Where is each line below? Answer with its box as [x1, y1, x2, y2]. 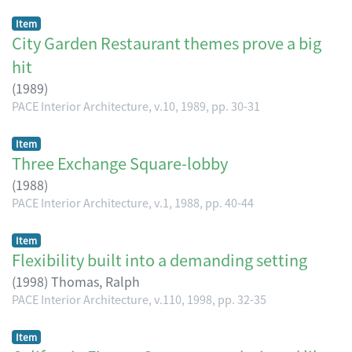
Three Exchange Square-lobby [12, 151, 228, 174]
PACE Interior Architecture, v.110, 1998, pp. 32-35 [12, 290, 266, 307]
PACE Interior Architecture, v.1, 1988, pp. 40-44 [12, 193, 254, 211]
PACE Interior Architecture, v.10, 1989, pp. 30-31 [12, 97, 260, 114]
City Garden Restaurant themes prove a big [12, 31, 321, 54]
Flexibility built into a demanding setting [12, 247, 307, 271]
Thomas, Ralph [51, 271, 140, 291]
